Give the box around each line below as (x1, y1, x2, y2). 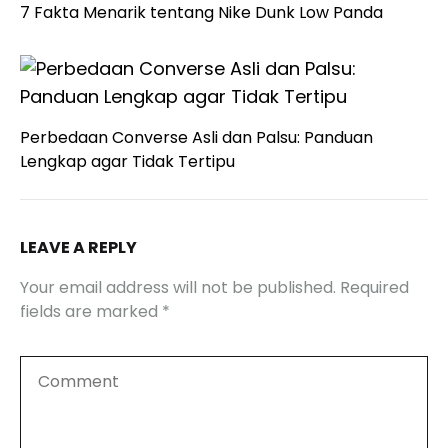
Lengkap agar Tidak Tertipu (20, 149, 235, 173)
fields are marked (20, 299, 162, 323)
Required (340, 275, 409, 299)
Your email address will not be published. (20, 275, 336, 299)
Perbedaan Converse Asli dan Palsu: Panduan (20, 125, 373, 149)
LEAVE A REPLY (20, 235, 137, 259)
